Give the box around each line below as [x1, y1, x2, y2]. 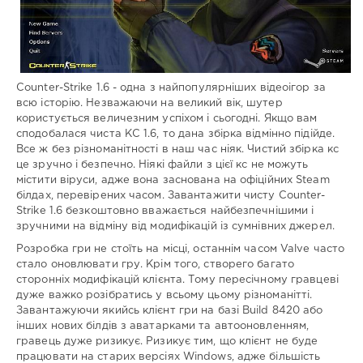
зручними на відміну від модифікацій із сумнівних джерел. [16, 221, 335, 231]
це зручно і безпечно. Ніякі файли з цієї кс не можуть [16, 160, 309, 169]
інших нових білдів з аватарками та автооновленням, [16, 322, 310, 331]
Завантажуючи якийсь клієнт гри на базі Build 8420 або [16, 306, 323, 315]
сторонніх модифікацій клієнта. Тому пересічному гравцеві [16, 275, 339, 284]
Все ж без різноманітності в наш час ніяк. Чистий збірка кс [16, 144, 340, 154]
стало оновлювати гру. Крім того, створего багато [16, 260, 294, 269]
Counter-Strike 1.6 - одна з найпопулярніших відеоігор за [16, 83, 326, 92]
